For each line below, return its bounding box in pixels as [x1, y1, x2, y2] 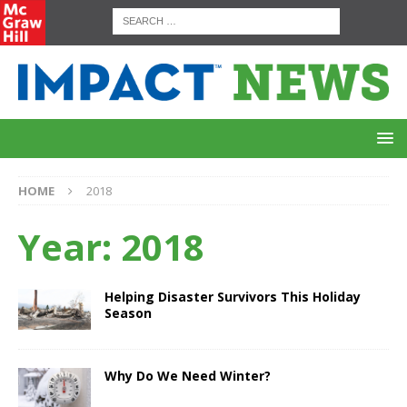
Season [104, 304, 152, 323]
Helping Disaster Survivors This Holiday [104, 288, 361, 306]
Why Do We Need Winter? [104, 367, 271, 385]
